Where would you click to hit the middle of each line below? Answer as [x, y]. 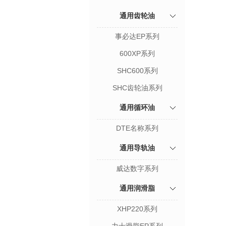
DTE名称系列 [137, 128]
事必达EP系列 [137, 36]
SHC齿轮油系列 [137, 88]
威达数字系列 [137, 168]
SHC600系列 [137, 71]
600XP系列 [137, 53]
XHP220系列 [137, 209]
